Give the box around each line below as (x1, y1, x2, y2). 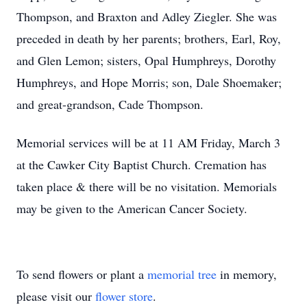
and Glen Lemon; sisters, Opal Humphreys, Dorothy (16, 52, 276, 69)
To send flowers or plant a (16, 266, 147, 282)
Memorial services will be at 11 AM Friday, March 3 (16, 134, 280, 151)
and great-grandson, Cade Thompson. (16, 96, 204, 112)
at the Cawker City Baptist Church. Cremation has (16, 156, 267, 173)
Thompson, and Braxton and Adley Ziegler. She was (16, 8, 277, 25)
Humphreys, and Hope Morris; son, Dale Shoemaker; (16, 74, 282, 90)
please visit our (16, 288, 95, 304)
